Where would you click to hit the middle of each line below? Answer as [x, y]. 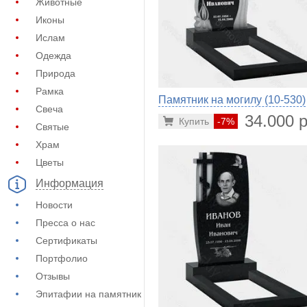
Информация [70, 184]
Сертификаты [66, 241]
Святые [52, 127]
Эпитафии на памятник [88, 294]
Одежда [53, 56]
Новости [54, 205]
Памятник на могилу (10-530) [232, 99]
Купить [194, 121]
